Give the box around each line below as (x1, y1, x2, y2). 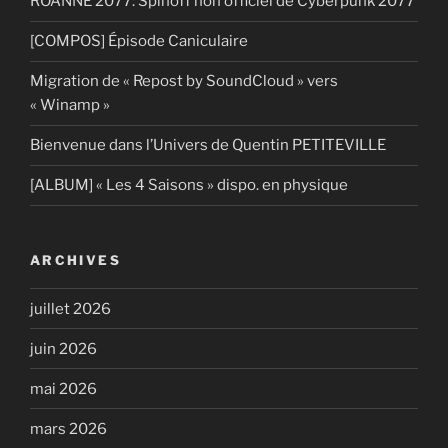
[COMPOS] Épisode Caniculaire (30, 32, 248, 51)
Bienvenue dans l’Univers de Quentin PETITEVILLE (30, 136, 386, 155)
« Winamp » (30, 96, 110, 115)
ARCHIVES (30, 251, 121, 268)
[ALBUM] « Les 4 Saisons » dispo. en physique (30, 176, 348, 195)
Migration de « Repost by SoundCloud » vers (30, 72, 338, 91)
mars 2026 (30, 419, 107, 438)
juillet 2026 (30, 299, 111, 318)
